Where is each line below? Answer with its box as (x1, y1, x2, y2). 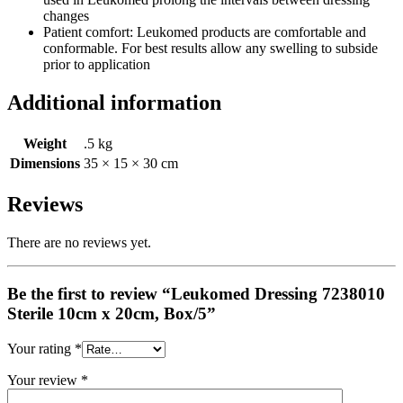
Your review (7, 372, 81, 388)
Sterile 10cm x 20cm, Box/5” (7, 303, 216, 323)
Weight (23, 136, 67, 152)
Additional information (7, 91, 221, 115)
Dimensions (10, 156, 80, 172)
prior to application (43, 57, 150, 73)
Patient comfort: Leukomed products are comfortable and (43, 24, 366, 40)
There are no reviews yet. (7, 235, 151, 251)
